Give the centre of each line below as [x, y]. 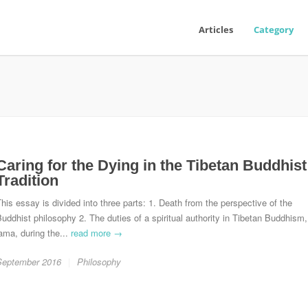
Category [274, 30]
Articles [216, 30]
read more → [97, 233]
